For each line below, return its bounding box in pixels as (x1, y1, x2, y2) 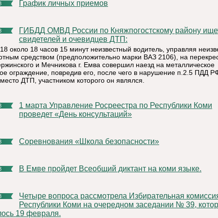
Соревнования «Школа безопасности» (25, 137, 159, 145)
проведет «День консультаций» (19, 110, 132, 118)
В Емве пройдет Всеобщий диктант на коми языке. (24, 164, 201, 173)
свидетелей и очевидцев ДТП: (19, 35, 127, 43)
